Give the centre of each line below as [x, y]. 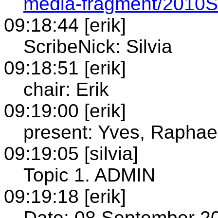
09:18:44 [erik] [65, 25]
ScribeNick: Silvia [98, 46]
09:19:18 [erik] [65, 196]
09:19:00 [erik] [65, 110]
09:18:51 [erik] [65, 68]
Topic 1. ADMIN [89, 175]
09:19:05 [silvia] [71, 153]
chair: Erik [66, 89]
